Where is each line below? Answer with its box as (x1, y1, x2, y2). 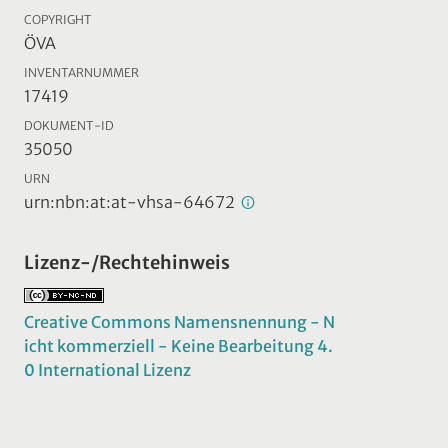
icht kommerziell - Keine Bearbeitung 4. (24, 335, 333, 356)
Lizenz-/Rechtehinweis (24, 250, 230, 274)
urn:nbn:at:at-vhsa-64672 (24, 191, 238, 212)
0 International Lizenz (24, 359, 191, 380)
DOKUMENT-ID (24, 117, 114, 133)
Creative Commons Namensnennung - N (24, 311, 335, 332)
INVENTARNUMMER (24, 64, 139, 80)
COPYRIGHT (24, 11, 92, 27)
